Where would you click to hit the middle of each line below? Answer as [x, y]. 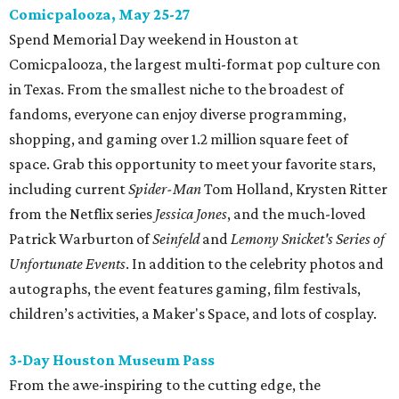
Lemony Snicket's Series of [308, 239]
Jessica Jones [191, 214]
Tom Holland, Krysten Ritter [294, 189]
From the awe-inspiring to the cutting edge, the [165, 385]
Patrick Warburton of [81, 239]
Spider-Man [165, 189]
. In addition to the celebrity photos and [255, 264]
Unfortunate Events [67, 264]
